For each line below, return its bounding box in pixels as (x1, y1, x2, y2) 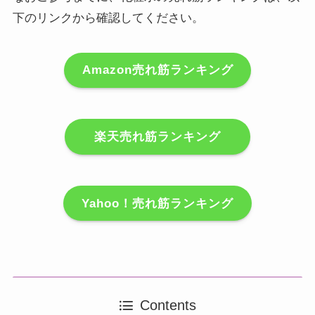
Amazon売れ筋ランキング (82, 63, 233, 77)
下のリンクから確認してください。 (12, 11, 204, 25)
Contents (140, 297, 197, 314)
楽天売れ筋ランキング (94, 130, 221, 144)
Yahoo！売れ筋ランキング (82, 196, 233, 210)
